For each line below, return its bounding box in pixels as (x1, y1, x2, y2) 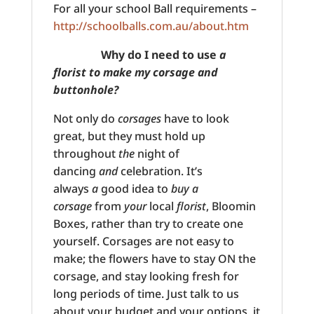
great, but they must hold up (53, 128, 205, 144)
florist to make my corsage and (53, 64, 218, 80)
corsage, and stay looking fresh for (53, 268, 239, 284)
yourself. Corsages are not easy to (53, 233, 234, 249)
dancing (53, 163, 99, 179)
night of (134, 145, 179, 161)
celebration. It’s (117, 163, 203, 179)
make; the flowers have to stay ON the (53, 250, 256, 266)
